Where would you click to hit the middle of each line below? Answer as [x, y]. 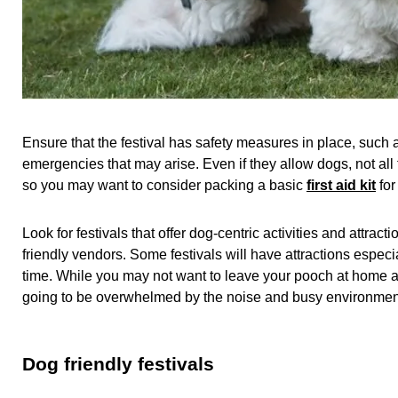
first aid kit [341, 185]
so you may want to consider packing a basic [164, 185]
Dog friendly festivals [118, 364]
